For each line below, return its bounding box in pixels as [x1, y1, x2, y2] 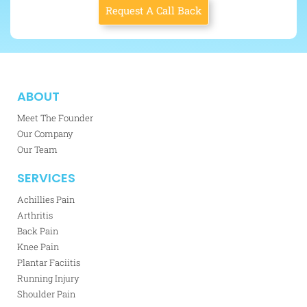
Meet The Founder [17, 111, 93, 124]
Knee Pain [17, 240, 59, 253]
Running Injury [17, 271, 79, 284]
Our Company [17, 127, 73, 140]
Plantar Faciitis [17, 256, 80, 269]
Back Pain [17, 224, 58, 237]
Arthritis [17, 208, 53, 221]
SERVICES [17, 169, 75, 186]
